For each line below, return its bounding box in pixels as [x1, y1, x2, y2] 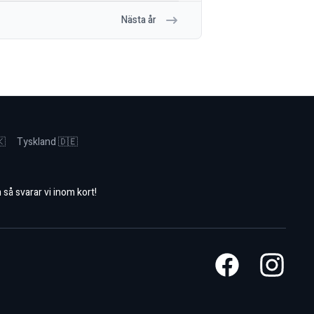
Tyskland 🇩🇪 [17, 135, 78, 150]
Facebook [212, 250, 261, 268]
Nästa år [121, 13, 156, 28]
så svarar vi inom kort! [3, 185, 97, 200]
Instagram [257, 250, 306, 268]
